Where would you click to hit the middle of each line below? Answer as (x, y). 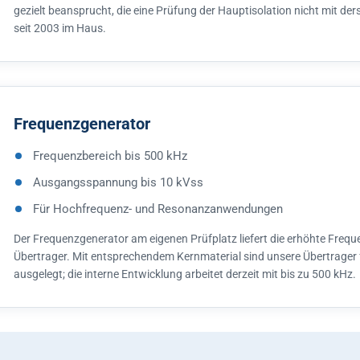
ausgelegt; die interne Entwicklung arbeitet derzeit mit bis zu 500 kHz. (185, 274)
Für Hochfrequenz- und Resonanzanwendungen (158, 209)
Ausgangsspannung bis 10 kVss (118, 182)
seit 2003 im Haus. (60, 28)
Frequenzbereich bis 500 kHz (110, 156)
